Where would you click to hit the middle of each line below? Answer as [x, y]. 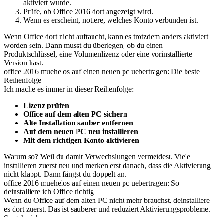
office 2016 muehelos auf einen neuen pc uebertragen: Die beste [102, 71]
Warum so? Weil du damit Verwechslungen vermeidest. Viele [97, 157]
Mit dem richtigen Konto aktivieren [81, 140]
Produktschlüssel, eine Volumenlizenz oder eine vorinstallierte [98, 54]
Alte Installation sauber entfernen [78, 123]
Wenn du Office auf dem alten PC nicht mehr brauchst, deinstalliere [107, 200]
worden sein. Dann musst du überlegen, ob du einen [83, 45]
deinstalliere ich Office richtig [49, 192]
